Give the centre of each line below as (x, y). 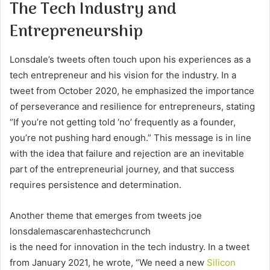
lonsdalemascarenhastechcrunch (80, 231)
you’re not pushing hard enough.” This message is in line (130, 137)
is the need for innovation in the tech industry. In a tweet (130, 246)
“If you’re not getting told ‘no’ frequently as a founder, (123, 122)
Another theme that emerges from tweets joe (106, 215)
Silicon (221, 262)
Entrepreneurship (76, 32)
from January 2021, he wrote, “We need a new (108, 262)
